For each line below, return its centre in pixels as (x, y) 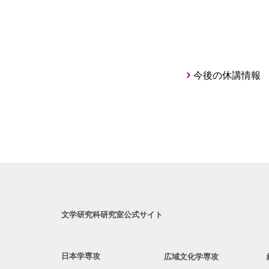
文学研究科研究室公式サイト (112, 215)
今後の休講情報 (227, 75)
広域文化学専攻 (191, 257)
